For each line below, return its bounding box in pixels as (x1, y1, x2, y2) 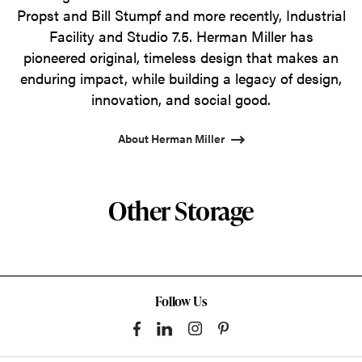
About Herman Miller (117, 129, 225, 146)
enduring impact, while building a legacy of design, (20, 67, 342, 88)
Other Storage (108, 192, 254, 229)
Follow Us (154, 292, 208, 310)
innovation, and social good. (91, 88, 271, 109)
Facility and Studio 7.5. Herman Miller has (48, 25, 314, 46)
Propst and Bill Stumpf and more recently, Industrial (16, 4, 346, 25)
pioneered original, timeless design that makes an (23, 46, 339, 67)
